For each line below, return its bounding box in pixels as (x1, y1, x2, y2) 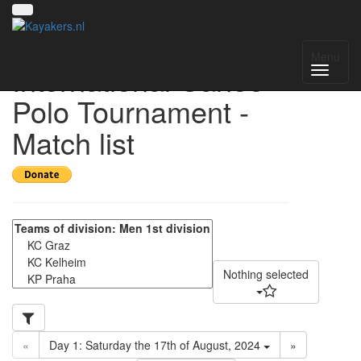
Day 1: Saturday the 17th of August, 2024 (49, 337, 263, 354)
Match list (12, 122, 135, 163)
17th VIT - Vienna (12, 27, 238, 68)
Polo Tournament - (12, 90, 249, 131)
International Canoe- (12, 59, 274, 100)
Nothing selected (223, 266, 309, 283)
